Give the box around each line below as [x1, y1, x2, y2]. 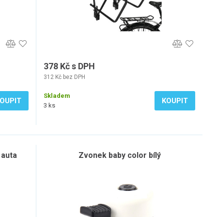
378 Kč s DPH [44, 61, 95, 71]
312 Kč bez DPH [44, 74, 85, 80]
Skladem [44, 92, 70, 99]
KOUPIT [162, 96, 188, 105]
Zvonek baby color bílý [78, 151, 161, 160]
